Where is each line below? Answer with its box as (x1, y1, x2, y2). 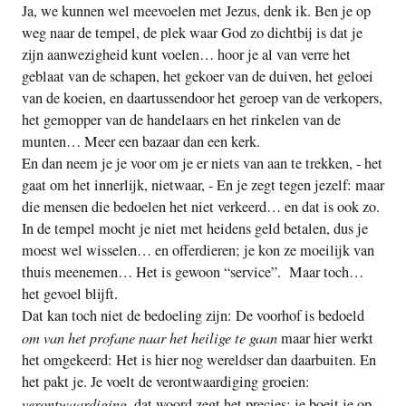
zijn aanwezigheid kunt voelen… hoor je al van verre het (22, 44, 351, 65)
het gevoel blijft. (22, 284, 118, 304)
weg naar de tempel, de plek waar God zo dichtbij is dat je (22, 23, 362, 43)
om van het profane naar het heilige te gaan (22, 327, 281, 348)
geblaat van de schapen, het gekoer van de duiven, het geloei (22, 66, 373, 87)
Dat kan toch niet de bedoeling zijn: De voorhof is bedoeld (22, 305, 364, 326)
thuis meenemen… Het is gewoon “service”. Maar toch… (22, 262, 363, 283)
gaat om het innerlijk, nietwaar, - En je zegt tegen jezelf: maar (22, 175, 384, 196)
